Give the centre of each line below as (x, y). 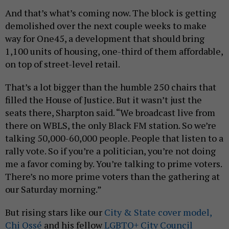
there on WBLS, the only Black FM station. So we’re (111, 125)
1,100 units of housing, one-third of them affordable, (114, 51)
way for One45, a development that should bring (105, 38)
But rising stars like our (55, 212)
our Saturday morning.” (53, 189)
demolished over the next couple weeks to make (106, 25)
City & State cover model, (158, 212)
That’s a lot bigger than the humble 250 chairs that (111, 87)
